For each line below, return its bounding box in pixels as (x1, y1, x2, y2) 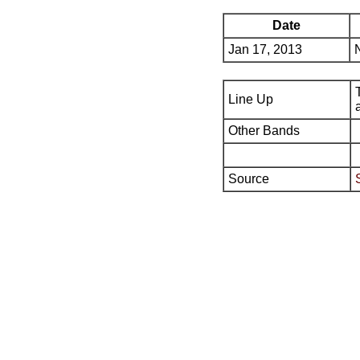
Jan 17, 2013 (228, 43, 302, 56)
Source (228, 172, 269, 186)
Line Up (228, 92, 273, 106)
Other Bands (228, 124, 300, 137)
